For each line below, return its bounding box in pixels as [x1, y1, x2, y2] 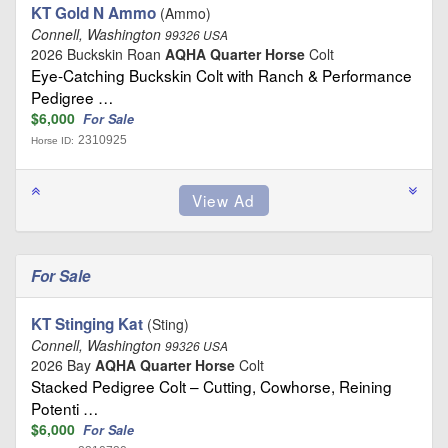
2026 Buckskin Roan [31, 43, 165, 64]
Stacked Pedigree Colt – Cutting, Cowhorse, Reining [31, 374, 392, 397]
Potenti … [31, 396, 98, 419]
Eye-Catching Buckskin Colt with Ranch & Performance [31, 63, 412, 86]
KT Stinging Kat [31, 312, 143, 335]
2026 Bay [31, 354, 95, 375]
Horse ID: [31, 134, 74, 146]
